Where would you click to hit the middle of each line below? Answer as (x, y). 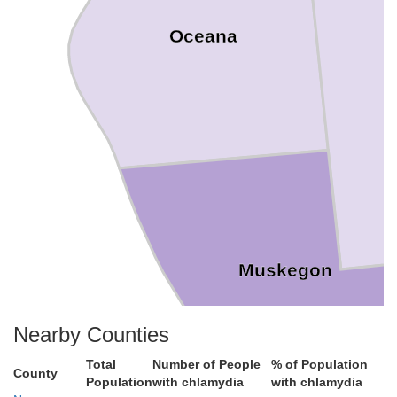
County (35, 373)
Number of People (206, 364)
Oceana (204, 37)
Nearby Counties (91, 335)
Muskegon (285, 271)
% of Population (319, 364)
